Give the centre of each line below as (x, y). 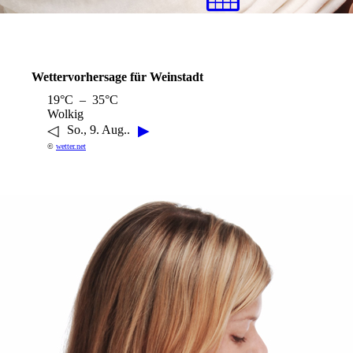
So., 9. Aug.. (98, 130)
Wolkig (65, 114)
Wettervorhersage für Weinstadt (117, 77)
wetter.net (71, 147)
